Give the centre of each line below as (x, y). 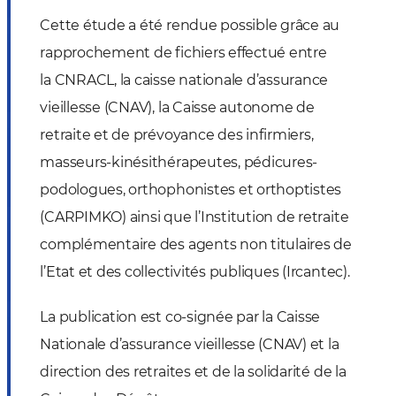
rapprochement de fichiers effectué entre (183, 52)
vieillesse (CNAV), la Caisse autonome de (177, 107)
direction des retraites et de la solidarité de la (193, 371)
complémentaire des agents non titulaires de (196, 244)
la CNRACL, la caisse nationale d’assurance (184, 80)
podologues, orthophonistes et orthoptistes (191, 189)
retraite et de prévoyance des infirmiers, (177, 134)
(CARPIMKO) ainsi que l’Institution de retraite (194, 217)
